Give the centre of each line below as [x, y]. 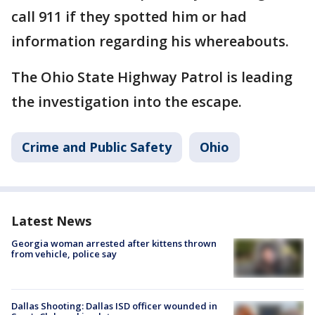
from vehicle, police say [64, 254]
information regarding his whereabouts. [150, 41]
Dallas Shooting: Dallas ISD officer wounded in [114, 306]
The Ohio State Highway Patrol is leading [152, 77]
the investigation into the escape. [127, 102]
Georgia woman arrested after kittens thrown [114, 244]
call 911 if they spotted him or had [129, 17]
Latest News [51, 221]
